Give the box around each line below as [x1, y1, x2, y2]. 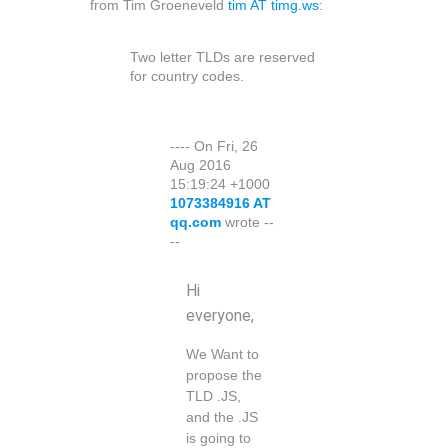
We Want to [186, 347, 259, 363]
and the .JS [186, 410, 258, 426]
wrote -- [225, 215, 274, 231]
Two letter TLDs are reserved [130, 49, 315, 65]
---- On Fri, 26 [170, 139, 258, 155]
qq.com [170, 215, 221, 231]
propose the [186, 368, 262, 384]
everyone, [186, 306, 254, 326]
